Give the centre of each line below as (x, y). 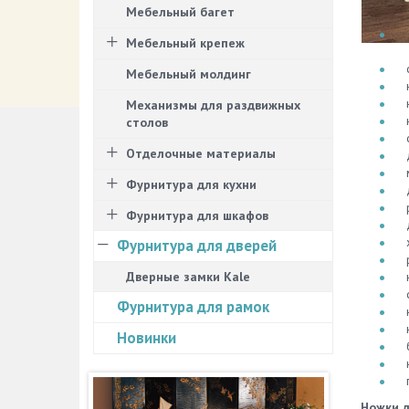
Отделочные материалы (201, 153)
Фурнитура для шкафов (197, 215)
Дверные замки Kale (188, 277)
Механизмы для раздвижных (213, 105)
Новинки (147, 338)
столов (147, 122)
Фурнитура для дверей (197, 246)
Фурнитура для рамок (193, 307)
